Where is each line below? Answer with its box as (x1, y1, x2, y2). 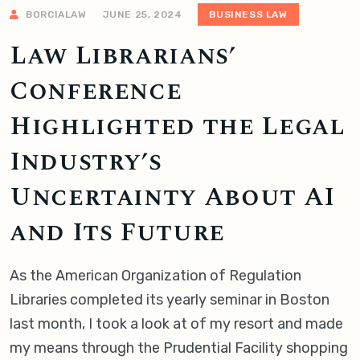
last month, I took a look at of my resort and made (10, 315, 343, 333)
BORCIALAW (22, 9, 87, 21)
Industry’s (10, 142, 162, 182)
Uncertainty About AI (10, 178, 335, 218)
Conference (10, 72, 182, 112)
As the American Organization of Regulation (10, 267, 301, 285)
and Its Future (10, 213, 225, 253)
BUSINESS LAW (209, 9, 288, 21)
